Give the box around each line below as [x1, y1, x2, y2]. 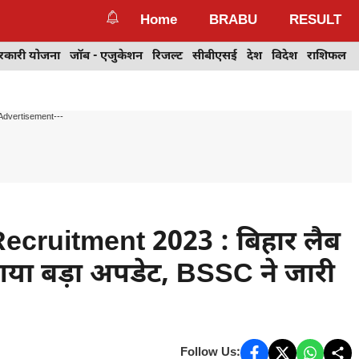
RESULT [289, 12, 341, 30]
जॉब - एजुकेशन [70, 48, 143, 64]
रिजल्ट [152, 48, 183, 64]
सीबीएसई [192, 48, 237, 64]
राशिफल [307, 48, 346, 64]
